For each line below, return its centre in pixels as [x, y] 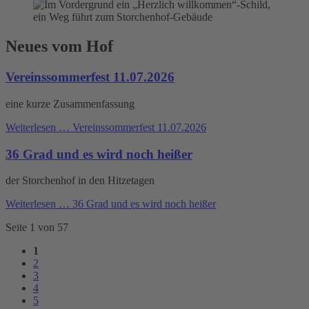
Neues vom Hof [59, 47]
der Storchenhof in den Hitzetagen [80, 181]
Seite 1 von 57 [37, 228]
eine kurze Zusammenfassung [70, 104]
